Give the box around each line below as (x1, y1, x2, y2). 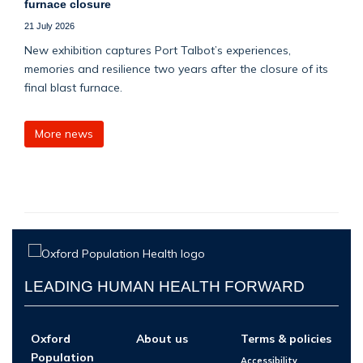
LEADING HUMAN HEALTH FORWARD (24, 278, 305, 296)
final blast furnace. (24, 80, 122, 95)
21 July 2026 (24, 21, 75, 32)
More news (35, 126, 93, 142)
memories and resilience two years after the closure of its (24, 62, 328, 76)
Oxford (31, 331, 70, 345)
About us (136, 331, 188, 345)
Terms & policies (241, 331, 331, 345)
